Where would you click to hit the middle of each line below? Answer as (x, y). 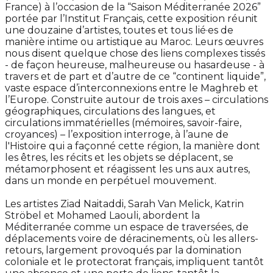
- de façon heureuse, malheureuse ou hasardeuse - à (135, 65)
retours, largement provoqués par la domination (123, 250)
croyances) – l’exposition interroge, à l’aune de (117, 135)
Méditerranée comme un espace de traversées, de (127, 227)
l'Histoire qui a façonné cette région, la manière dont (133, 146)
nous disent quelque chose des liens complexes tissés (135, 54)
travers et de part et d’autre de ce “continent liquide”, (135, 77)
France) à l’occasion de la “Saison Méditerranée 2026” (133, 7)
